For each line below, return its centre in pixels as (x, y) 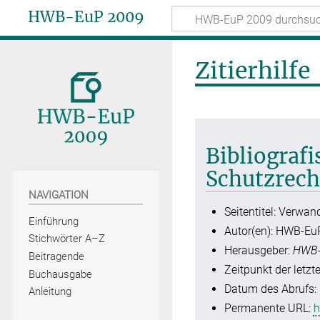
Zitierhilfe (252, 70)
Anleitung (50, 292)
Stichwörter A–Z (66, 239)
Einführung (53, 221)
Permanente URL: (269, 308)
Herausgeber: (258, 250)
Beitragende (56, 257)
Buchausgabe (60, 274)
